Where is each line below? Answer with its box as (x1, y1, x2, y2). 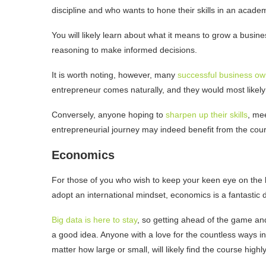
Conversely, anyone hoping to (52, 110, 166, 120)
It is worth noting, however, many (52, 70, 178, 80)
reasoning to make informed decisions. (52, 45, 199, 55)
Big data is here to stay (52, 215, 137, 225)
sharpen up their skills (166, 110, 248, 120)
